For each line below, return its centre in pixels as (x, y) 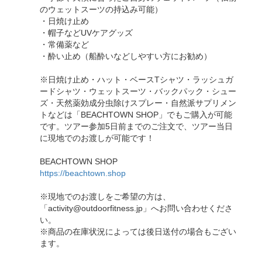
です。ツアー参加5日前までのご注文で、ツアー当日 (136, 126)
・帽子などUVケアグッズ (86, 33)
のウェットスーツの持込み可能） (101, 9)
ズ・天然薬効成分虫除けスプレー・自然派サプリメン (138, 103)
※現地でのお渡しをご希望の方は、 (105, 196)
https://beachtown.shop (83, 173)
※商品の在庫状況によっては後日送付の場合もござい (138, 232)
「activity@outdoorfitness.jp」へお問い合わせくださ (136, 208)
